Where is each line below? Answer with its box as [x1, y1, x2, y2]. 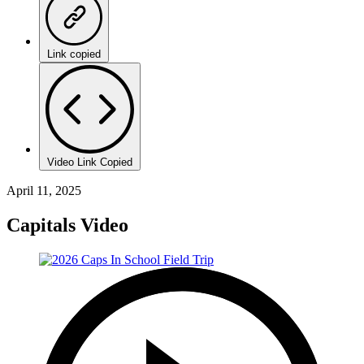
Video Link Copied [47, 155, 132, 168]
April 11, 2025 [6, 183, 81, 197]
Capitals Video [6, 214, 128, 236]
